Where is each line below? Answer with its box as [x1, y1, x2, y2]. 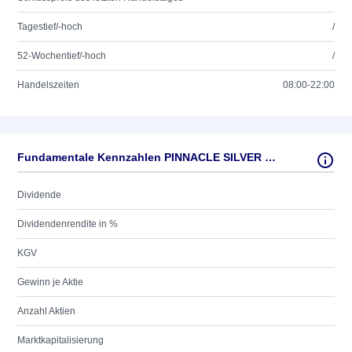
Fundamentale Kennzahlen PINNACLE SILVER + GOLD [265, 151, 276, 163]
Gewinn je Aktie [17, 277, 83, 288]
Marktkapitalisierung [17, 335, 104, 346]
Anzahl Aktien [17, 306, 75, 317]
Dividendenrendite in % [17, 218, 118, 229]
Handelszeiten [17, 79, 79, 90]
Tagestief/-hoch [17, 21, 82, 32]
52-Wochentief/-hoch [17, 50, 106, 61]
